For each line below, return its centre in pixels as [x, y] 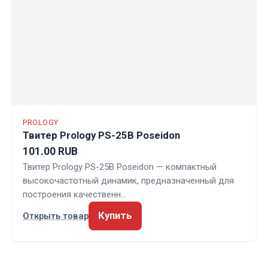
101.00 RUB [50, 151]
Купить [115, 215]
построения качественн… [74, 194]
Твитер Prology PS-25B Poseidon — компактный [120, 167]
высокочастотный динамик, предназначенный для [128, 180]
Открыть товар [56, 216]
